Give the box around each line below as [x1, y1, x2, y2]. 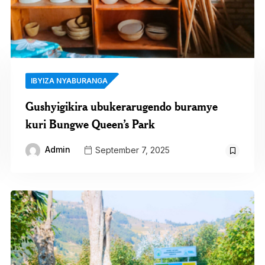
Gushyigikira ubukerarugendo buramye [25, 99, 218, 114]
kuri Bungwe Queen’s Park [25, 117, 155, 132]
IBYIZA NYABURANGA [30, 76, 108, 86]
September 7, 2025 [92, 144, 170, 155]
